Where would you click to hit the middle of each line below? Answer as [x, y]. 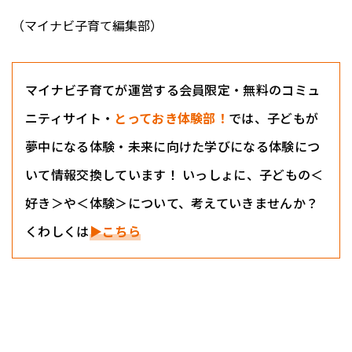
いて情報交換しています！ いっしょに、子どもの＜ [174, 175]
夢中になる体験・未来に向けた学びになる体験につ [173, 147]
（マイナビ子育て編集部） [87, 26]
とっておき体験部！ [172, 118]
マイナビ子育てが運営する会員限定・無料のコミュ [173, 90]
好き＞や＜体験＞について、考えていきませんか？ [172, 203]
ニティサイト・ [70, 118]
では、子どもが [274, 118]
